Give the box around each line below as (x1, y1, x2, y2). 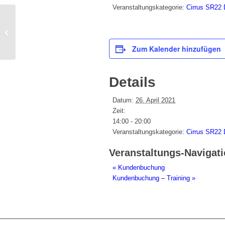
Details (109, 74, 156, 90)
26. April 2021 (136, 96, 175, 104)
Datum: (113, 96, 134, 104)
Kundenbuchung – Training (113, 174, 192, 182)
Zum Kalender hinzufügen (132, 44, 221, 54)
